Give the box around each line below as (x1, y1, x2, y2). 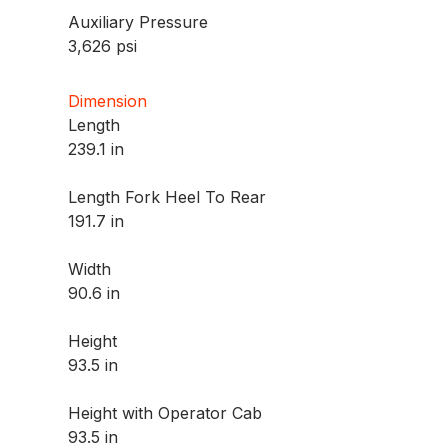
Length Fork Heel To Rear (68, 187, 267, 208)
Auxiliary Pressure (68, 12, 209, 33)
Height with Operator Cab (68, 403, 263, 424)
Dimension (68, 91, 148, 112)
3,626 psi (68, 36, 138, 57)
